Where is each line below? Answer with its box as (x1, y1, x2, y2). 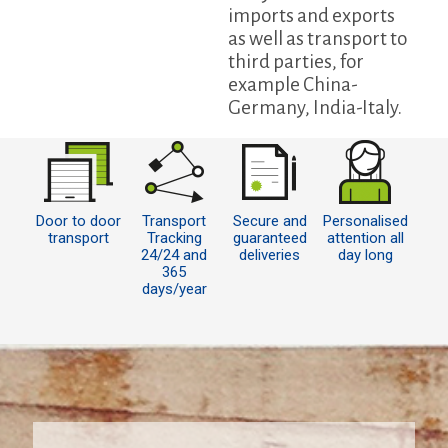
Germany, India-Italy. (227, 97, 402, 119)
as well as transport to (227, 28, 407, 50)
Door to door (36, 212, 122, 231)
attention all (326, 229, 404, 248)
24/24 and (141, 246, 208, 265)
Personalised (322, 212, 408, 231)
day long (337, 246, 393, 265)
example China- (227, 74, 358, 96)
